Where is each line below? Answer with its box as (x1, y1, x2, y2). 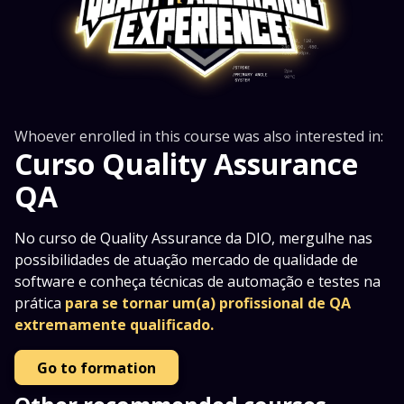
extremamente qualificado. (14, 315, 214, 335)
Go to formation (37, 357, 156, 378)
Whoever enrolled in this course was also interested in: (14, 126, 383, 147)
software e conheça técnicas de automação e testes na (14, 271, 381, 292)
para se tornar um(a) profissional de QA (65, 293, 351, 314)
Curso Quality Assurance (14, 144, 358, 184)
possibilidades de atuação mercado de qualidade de (14, 250, 358, 271)
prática (14, 293, 65, 314)
